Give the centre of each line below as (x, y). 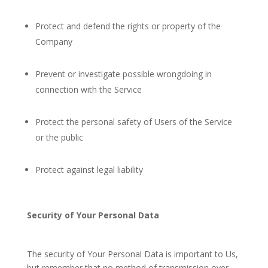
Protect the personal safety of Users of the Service (133, 122)
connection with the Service (88, 89)
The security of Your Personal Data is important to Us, (132, 254)
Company (54, 42)
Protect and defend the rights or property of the (128, 26)
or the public (59, 137)
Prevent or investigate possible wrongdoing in (123, 74)
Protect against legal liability (89, 170)
